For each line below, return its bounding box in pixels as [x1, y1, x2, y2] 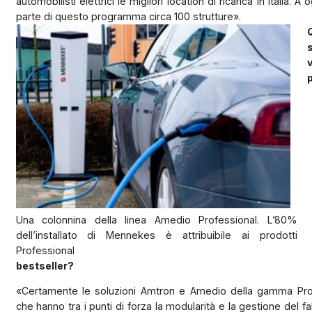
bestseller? [15, 259, 74, 272]
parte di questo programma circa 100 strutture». [15, 10, 241, 22]
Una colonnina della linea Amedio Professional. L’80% [15, 213, 297, 226]
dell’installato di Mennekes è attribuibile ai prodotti [15, 228, 297, 241]
